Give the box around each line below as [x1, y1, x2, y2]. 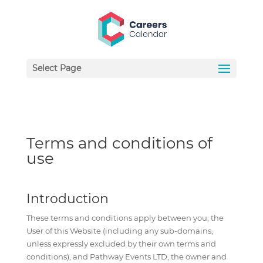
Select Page [32, 63, 81, 73]
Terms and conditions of [26, 134, 213, 153]
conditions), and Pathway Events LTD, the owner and [26, 252, 227, 261]
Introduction [26, 191, 109, 207]
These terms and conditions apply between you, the [26, 213, 224, 222]
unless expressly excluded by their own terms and [26, 239, 216, 248]
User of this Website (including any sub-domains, [26, 226, 213, 235]
